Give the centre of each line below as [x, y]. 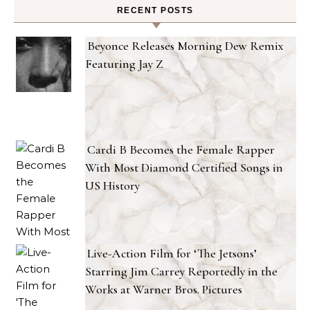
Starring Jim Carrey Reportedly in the [181, 272]
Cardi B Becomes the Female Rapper [181, 150]
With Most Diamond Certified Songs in [184, 168]
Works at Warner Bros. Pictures [164, 290]
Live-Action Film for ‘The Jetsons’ [172, 254]
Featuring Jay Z [124, 64]
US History [112, 186]
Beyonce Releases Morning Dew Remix [185, 46]
